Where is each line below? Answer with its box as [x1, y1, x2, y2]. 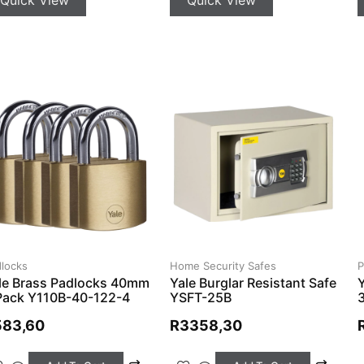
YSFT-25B [170, 288, 232, 305]
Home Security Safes [170, 258, 277, 272]
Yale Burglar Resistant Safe [170, 274, 337, 291]
